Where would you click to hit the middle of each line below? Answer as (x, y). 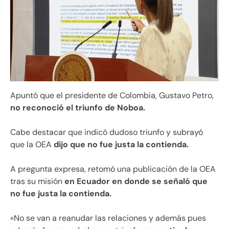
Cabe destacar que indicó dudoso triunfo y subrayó (107, 132)
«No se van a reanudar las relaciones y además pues (108, 218)
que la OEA (32, 144)
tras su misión (36, 181)
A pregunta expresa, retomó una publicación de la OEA (113, 169)
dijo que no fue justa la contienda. (121, 144)
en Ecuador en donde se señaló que (135, 181)
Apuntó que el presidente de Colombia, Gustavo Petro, (112, 95)
